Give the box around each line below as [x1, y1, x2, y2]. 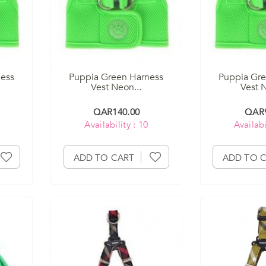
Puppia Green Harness [69, 70, 164, 84]
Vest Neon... [91, 80, 142, 94]
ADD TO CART [73, 151, 135, 164]
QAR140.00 [93, 106, 140, 118]
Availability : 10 [84, 118, 148, 131]
